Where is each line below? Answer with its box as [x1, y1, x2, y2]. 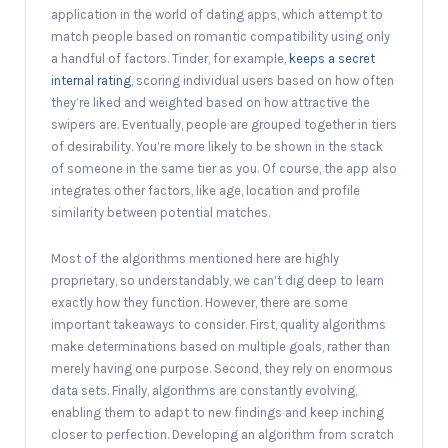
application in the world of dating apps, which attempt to [51, 6, 383, 22]
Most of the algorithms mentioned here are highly [51, 250, 339, 266]
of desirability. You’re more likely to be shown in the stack [51, 138, 383, 154]
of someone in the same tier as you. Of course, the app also [51, 160, 397, 176]
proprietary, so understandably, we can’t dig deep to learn [51, 272, 384, 288]
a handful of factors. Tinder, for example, [51, 50, 289, 66]
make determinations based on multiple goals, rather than [51, 338, 390, 354]
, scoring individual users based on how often [131, 72, 394, 88]
